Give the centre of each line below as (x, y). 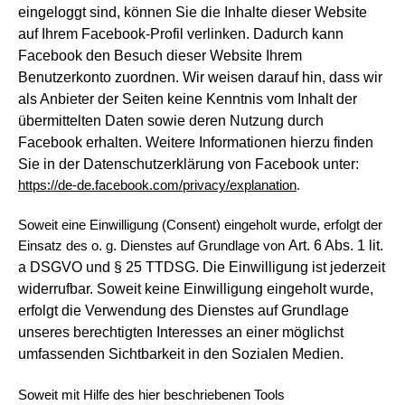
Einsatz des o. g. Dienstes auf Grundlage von (153, 246)
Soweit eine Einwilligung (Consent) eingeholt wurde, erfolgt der (200, 225)
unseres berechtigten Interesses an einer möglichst (181, 332)
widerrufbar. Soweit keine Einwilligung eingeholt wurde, (196, 289)
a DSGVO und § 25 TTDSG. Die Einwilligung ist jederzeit (202, 267)
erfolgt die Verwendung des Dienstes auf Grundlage (184, 311)
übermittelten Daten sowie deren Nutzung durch (171, 121)
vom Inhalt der (312, 99)
